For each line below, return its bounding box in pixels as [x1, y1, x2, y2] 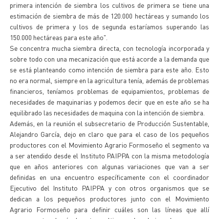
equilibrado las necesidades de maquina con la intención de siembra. [10, 108, 205, 117]
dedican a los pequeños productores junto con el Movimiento [10, 194, 209, 203]
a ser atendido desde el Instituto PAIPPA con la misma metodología [10, 151, 209, 160]
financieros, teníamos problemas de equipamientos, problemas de [10, 87, 209, 95]
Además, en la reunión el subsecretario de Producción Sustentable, [10, 119, 209, 128]
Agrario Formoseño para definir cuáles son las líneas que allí [10, 205, 209, 214]
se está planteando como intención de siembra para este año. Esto [10, 65, 209, 74]
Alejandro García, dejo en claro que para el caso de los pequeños [10, 130, 209, 138]
